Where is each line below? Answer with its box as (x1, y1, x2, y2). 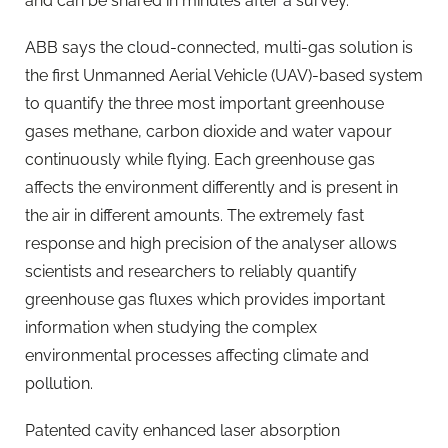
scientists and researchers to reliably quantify (25, 262, 357, 282)
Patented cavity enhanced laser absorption (25, 421, 340, 441)
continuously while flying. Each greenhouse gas (25, 150, 375, 170)
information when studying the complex (25, 318, 317, 338)
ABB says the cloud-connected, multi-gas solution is (25, 38, 413, 58)
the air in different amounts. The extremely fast (25, 206, 364, 226)
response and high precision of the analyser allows (25, 234, 397, 254)
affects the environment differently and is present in (25, 178, 398, 198)
